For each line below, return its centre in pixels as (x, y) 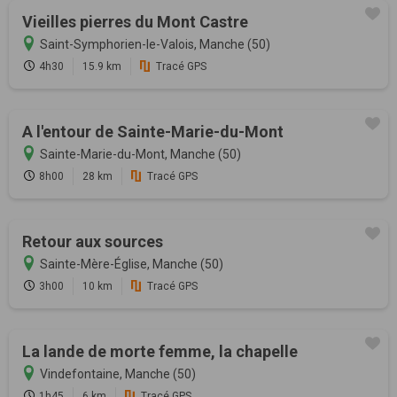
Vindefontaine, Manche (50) (118, 374)
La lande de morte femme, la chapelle (160, 352)
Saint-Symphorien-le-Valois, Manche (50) (155, 45)
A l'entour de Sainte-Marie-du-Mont (153, 132)
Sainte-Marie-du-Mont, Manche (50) (140, 155)
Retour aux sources (93, 242)
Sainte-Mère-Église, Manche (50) (132, 265)
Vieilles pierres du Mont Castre (135, 22)
